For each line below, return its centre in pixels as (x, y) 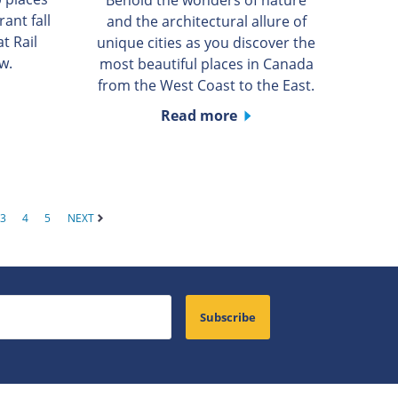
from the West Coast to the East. (207, 85)
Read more (199, 115)
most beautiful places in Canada (206, 64)
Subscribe (227, 318)
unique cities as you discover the (207, 42)
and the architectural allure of (206, 21)
